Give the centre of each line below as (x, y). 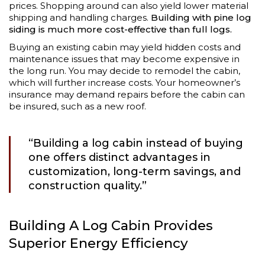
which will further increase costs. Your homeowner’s (125, 83)
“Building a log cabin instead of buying (136, 143)
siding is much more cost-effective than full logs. (120, 30)
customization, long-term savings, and (135, 172)
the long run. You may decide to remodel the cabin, (125, 71)
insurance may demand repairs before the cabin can (127, 95)
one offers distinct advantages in (119, 158)
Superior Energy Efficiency (98, 243)
